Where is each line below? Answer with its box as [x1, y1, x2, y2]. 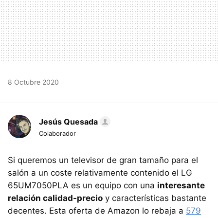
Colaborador [39, 129, 76, 137]
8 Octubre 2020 [8, 78, 59, 86]
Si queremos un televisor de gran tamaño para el [8, 155, 198, 165]
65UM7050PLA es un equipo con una [8, 181, 157, 190]
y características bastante [103, 193, 206, 203]
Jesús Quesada [39, 117, 98, 127]
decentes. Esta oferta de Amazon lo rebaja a [8, 206, 186, 216]
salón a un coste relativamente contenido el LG [8, 168, 192, 178]
